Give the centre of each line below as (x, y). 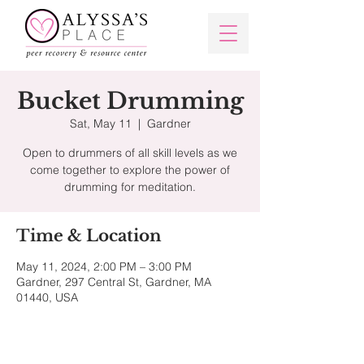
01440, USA (47, 297)
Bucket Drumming (130, 101)
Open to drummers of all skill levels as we (130, 153)
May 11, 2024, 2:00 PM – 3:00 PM (104, 266)
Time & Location (89, 236)
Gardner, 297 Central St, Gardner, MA (114, 282)
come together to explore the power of (130, 170)
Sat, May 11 (100, 123)
